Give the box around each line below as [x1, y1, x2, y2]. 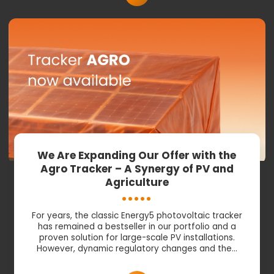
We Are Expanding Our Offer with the [37, 148, 237, 163]
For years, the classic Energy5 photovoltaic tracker [31, 210, 242, 222]
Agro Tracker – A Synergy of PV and [40, 161, 234, 177]
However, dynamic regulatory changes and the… [36, 243, 237, 255]
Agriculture [105, 175, 169, 190]
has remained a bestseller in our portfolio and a [37, 221, 236, 233]
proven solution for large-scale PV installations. [39, 232, 235, 244]
